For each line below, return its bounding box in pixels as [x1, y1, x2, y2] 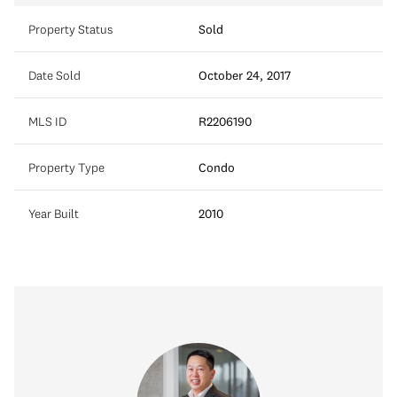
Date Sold [28, 66, 81, 83]
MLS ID [28, 113, 66, 129]
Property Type [28, 159, 105, 175]
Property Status [28, 20, 113, 37]
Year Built [28, 205, 79, 222]
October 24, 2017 [198, 66, 291, 83]
